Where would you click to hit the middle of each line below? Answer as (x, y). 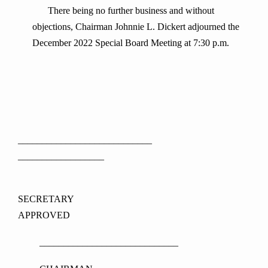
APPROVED (44, 215)
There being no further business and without (125, 11)
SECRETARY (135, 199)
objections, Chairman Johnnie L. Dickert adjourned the (136, 27)
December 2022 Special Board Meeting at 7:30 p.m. (131, 43)
